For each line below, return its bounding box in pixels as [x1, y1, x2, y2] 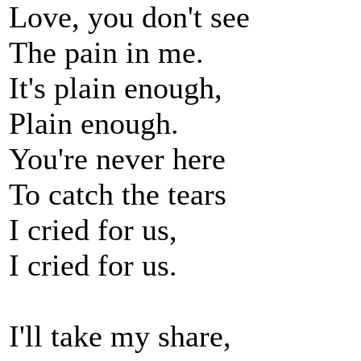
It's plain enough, [9, 71, 222, 105]
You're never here [9, 142, 226, 176]
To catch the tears [9, 177, 226, 211]
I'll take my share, [9, 319, 231, 353]
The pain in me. [9, 35, 204, 69]
